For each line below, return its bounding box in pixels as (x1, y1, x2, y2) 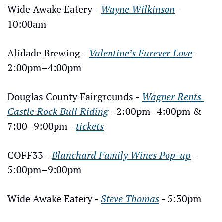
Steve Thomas (101, 191, 159, 205)
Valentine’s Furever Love (89, 46, 192, 59)
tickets (76, 119, 104, 133)
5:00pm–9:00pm (7, 163, 81, 176)
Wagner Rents (142, 89, 201, 103)
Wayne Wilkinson (101, 2, 175, 16)
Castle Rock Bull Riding (7, 104, 108, 118)
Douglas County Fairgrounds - (7, 89, 142, 103)
